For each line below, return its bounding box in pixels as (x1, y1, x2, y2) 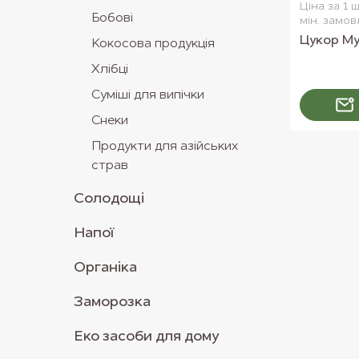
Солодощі (74, 192, 144, 206)
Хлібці (91, 63, 128, 76)
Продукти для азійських (91, 140, 238, 153)
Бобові (91, 12, 133, 25)
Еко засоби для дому (74, 329, 219, 344)
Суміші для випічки (91, 89, 204, 102)
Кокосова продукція (91, 38, 215, 50)
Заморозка (74, 295, 151, 309)
